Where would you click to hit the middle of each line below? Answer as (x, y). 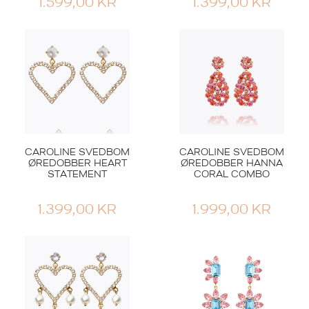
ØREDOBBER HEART (77, 164)
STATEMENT (77, 175)
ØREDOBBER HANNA (232, 164)
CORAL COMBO (232, 175)
